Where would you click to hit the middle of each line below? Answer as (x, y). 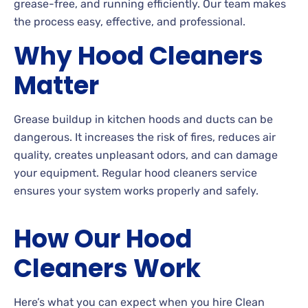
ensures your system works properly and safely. (136, 191)
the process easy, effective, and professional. (130, 22)
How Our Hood (103, 239)
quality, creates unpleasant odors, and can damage (146, 155)
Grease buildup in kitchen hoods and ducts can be (143, 120)
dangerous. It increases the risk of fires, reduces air (145, 137)
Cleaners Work (107, 269)
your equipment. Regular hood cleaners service (135, 173)
